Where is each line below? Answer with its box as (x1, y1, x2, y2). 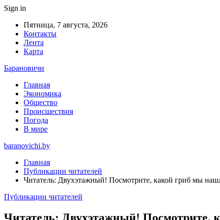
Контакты (24, 29, 56, 38)
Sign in (4, 4, 26, 12)
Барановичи (4, 64, 44, 72)
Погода (24, 116, 48, 124)
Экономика (24, 89, 61, 98)
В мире (24, 125, 48, 133)
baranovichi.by (4, 141, 50, 150)
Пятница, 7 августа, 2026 (24, 21, 108, 29)
